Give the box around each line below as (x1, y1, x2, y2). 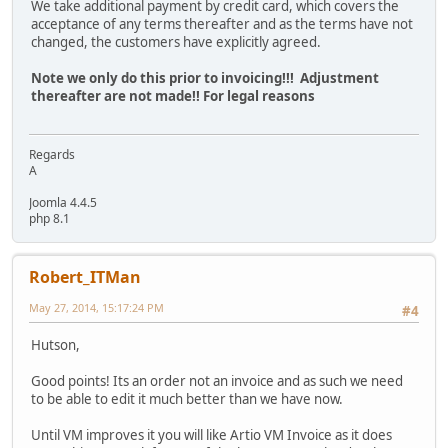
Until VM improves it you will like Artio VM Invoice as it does (31, 426, 392, 445)
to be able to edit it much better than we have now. (31, 390, 343, 409)
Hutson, (31, 336, 80, 355)
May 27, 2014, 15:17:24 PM (29, 299, 164, 315)
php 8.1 (29, 209, 70, 227)
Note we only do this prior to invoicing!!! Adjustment (31, 68, 379, 87)
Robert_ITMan (29, 265, 141, 288)
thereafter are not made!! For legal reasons (31, 86, 315, 105)
